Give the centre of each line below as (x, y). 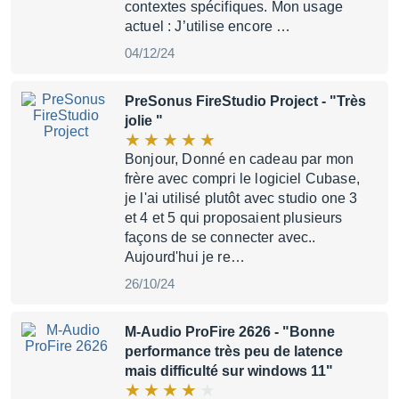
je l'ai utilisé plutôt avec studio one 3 (241, 198)
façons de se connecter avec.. (220, 237)
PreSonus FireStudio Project (221, 101)
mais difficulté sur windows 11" (229, 371)
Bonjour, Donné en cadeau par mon (240, 159)
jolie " (144, 121)
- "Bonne (303, 332)
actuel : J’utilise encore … (208, 26)
